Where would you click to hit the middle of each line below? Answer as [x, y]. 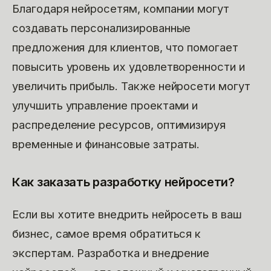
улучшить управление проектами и [105, 105]
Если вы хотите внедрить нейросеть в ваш [127, 214]
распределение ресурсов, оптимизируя [119, 124]
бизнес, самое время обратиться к [107, 233]
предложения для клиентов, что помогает [125, 47]
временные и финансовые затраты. [106, 144]
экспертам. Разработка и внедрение [111, 253]
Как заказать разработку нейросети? [123, 182]
